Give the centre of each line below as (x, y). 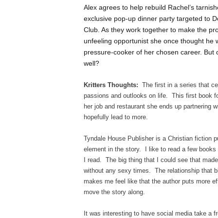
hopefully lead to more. (116, 117)
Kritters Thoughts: (112, 85)
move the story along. (114, 192)
